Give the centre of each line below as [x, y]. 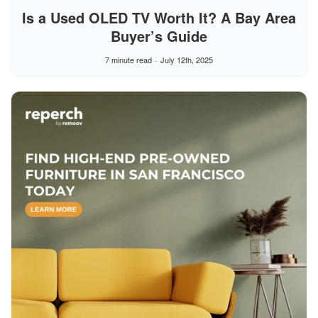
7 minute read [128, 60]
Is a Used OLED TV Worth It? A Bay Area [159, 18]
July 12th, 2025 [187, 60]
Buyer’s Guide [159, 36]
